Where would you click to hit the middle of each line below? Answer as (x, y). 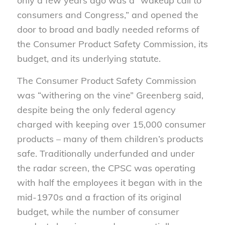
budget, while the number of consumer (98, 212)
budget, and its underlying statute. (89, 59)
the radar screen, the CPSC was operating (106, 168)
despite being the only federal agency (96, 110)
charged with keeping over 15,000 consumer (111, 125)
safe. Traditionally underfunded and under (106, 154)
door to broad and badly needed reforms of (108, 30)
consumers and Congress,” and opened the (107, 15)
